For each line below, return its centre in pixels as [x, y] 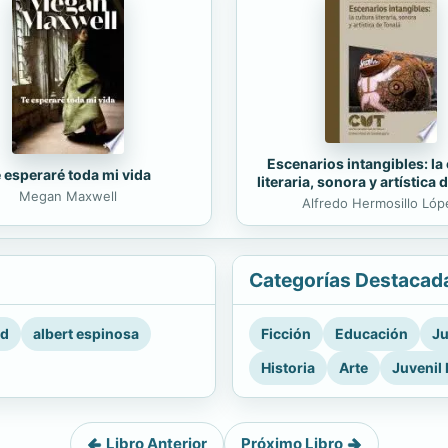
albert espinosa [86, 333]
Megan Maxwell [67, 196]
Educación [371, 333]
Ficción [286, 333]
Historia [288, 367]
